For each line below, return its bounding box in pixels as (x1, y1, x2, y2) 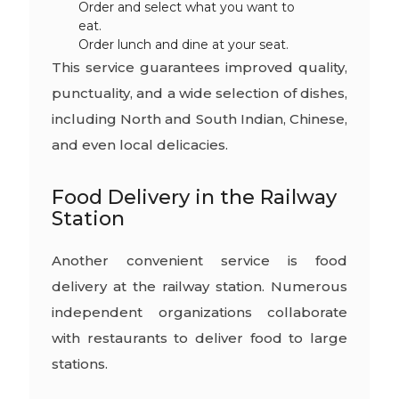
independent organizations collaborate (51, 304, 348, 322)
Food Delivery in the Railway (51, 185, 337, 210)
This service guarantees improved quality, (51, 59, 348, 77)
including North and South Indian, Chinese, (51, 110, 348, 128)
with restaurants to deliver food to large (51, 330, 348, 347)
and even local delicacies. (51, 136, 228, 154)
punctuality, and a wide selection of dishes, (51, 85, 348, 102)
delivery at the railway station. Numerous (51, 278, 348, 296)
